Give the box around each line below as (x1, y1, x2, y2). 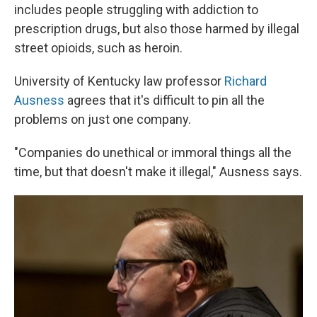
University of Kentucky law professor (14, 74, 224, 88)
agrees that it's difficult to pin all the (64, 93, 265, 108)
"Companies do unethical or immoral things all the (14, 145, 292, 160)
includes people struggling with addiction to (14, 2, 258, 17)
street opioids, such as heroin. (14, 40, 183, 55)
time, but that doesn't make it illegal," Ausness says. (14, 164, 302, 179)
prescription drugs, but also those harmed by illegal (14, 21, 299, 36)
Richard (224, 74, 267, 88)
